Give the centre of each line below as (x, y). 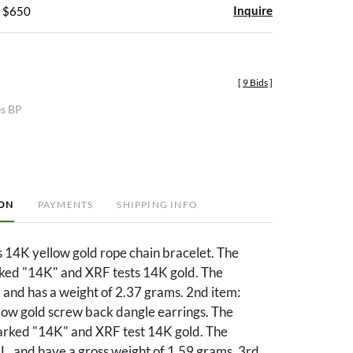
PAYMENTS (65, 204)
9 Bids (255, 82)
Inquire (253, 10)
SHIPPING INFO (157, 204)
